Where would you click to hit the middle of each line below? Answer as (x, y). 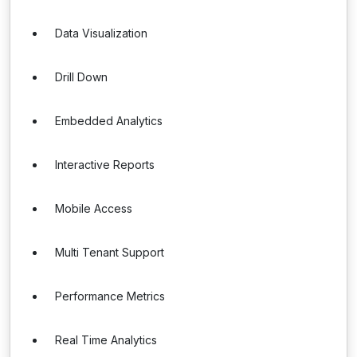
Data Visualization (101, 33)
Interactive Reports (105, 165)
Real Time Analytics (106, 340)
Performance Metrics (110, 296)
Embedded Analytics (109, 121)
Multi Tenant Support (110, 252)
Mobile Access (94, 208)
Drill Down (81, 77)
